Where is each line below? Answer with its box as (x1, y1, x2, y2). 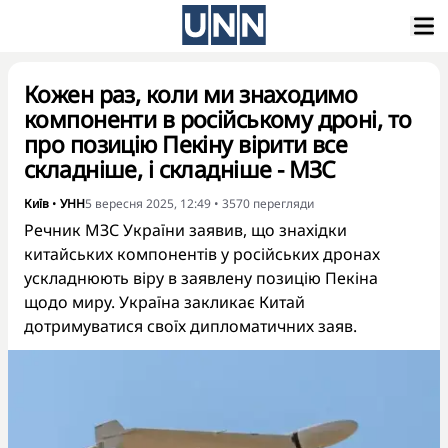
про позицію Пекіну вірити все (24, 128, 348, 160)
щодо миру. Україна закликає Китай (24, 291, 305, 313)
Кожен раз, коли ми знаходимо (24, 78, 358, 110)
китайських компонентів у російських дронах (24, 243, 380, 265)
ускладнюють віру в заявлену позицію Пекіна (24, 267, 378, 289)
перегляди (253, 195, 314, 212)
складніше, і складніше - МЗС (24, 153, 336, 185)
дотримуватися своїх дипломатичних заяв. (24, 315, 357, 337)
